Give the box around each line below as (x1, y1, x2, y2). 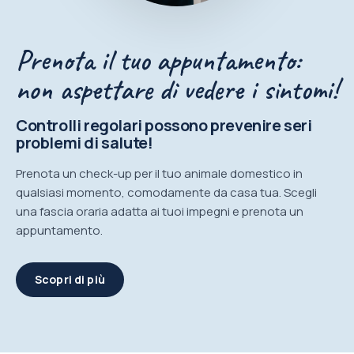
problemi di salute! (16, 132, 153, 154)
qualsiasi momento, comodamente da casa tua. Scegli (16, 184, 317, 201)
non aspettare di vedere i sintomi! (16, 71, 338, 108)
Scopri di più (35, 272, 105, 288)
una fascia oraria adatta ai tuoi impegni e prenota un (16, 203, 303, 220)
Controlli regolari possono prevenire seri (16, 115, 312, 137)
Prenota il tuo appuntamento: (16, 42, 300, 79)
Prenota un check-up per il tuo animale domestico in (16, 165, 303, 183)
